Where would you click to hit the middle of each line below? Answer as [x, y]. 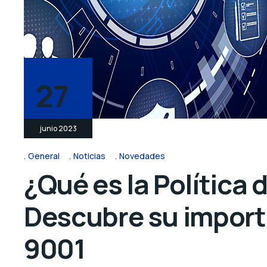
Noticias [89, 156]
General [44, 156]
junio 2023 [58, 128]
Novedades [142, 156]
